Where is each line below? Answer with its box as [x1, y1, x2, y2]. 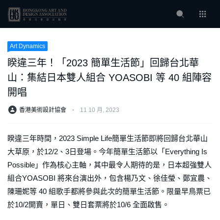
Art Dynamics [9, 43, 45, 50]
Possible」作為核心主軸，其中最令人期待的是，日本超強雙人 [7, 161, 212, 169]
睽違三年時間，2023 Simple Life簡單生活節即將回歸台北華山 [7, 134, 208, 143]
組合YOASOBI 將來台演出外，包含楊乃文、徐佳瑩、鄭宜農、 [7, 174, 212, 183]
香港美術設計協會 [19, 107, 66, 114]
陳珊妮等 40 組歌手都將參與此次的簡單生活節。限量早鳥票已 [7, 187, 211, 196]
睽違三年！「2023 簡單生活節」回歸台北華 [7, 57, 199, 69]
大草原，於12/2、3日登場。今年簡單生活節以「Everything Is [7, 147, 207, 156]
